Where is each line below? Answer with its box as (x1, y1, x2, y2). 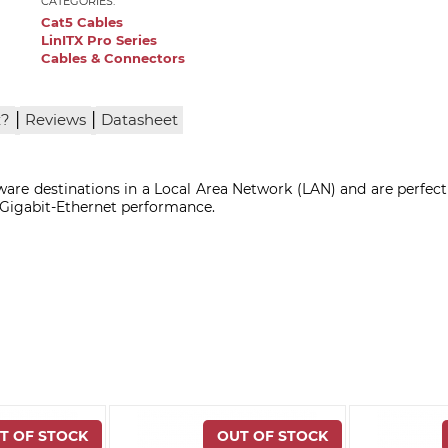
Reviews (25, 111, 87, 130)
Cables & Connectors (41, 51, 186, 67)
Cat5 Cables (41, 15, 124, 31)
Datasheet (101, 111, 179, 130)
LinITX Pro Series (41, 33, 158, 49)
